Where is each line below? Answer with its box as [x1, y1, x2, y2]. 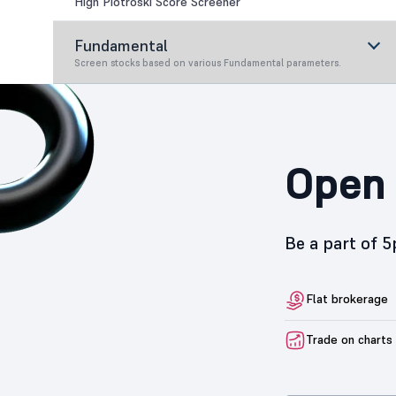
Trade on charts [306, 331, 392, 347]
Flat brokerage [306, 291, 388, 307]
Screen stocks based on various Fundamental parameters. [74, 57, 341, 69]
